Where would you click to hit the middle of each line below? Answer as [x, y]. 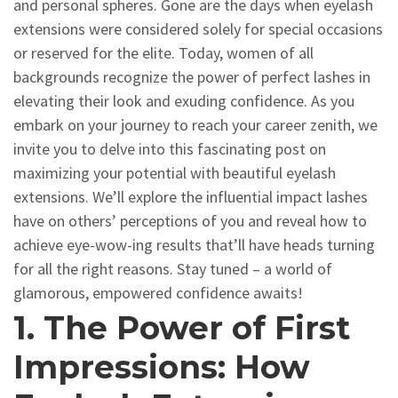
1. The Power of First [182, 328]
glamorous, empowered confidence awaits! [158, 293]
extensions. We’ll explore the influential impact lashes [191, 197]
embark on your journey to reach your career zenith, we [195, 125]
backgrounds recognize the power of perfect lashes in [192, 77]
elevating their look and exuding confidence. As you [184, 101]
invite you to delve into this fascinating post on [170, 149]
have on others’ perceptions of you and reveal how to [190, 221]
